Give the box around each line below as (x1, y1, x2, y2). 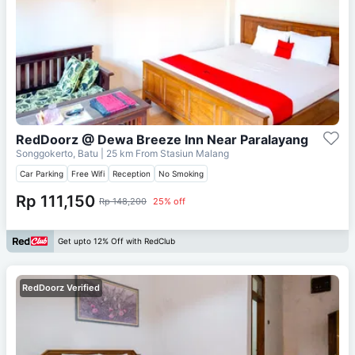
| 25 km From (101, 147, 158, 159)
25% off (153, 195, 185, 207)
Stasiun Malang (160, 147, 229, 159)
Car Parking (20, 168, 63, 178)
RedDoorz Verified (22, 281, 100, 293)
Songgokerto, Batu (16, 147, 101, 159)
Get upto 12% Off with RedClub (58, 236, 175, 246)
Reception (113, 168, 151, 178)
